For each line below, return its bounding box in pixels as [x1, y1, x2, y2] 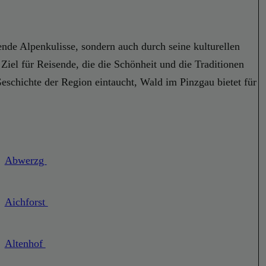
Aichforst [4, 196, 48, 208]
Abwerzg [4, 154, 47, 167]
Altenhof [4, 237, 46, 250]
